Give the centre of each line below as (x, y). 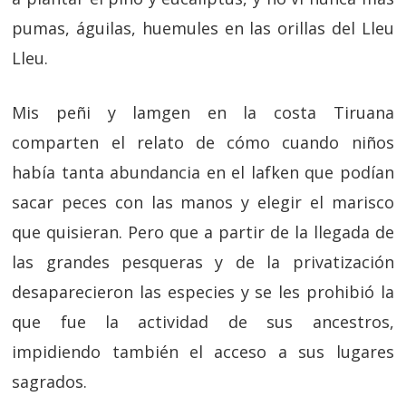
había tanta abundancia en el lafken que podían (203, 172)
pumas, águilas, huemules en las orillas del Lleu (203, 28)
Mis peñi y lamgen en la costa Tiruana (203, 112)
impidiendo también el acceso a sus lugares (203, 352)
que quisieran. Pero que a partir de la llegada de (203, 232)
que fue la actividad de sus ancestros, (203, 322)
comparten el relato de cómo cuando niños (203, 142)
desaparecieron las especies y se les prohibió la (203, 292)
